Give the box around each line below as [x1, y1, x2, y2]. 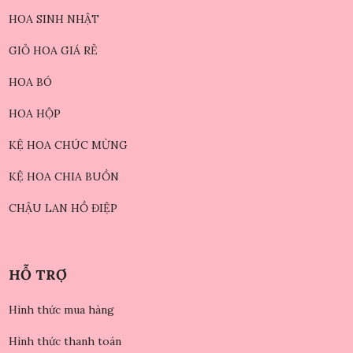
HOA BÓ [8, 74, 52, 89]
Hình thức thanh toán [8, 333, 121, 348]
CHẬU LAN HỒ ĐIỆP [8, 200, 117, 215]
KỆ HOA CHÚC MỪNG [8, 137, 128, 152]
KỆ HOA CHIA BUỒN [8, 169, 119, 184]
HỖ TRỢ [8, 265, 67, 284]
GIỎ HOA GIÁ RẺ [8, 43, 98, 58]
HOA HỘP [8, 106, 61, 121]
